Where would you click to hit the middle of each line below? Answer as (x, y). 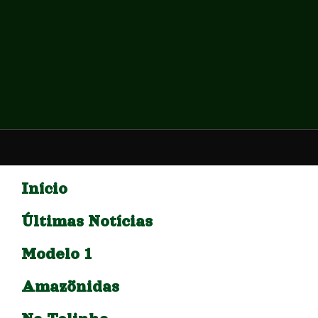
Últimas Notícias (87, 221)
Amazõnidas (70, 286)
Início (44, 188)
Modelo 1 (57, 254)
